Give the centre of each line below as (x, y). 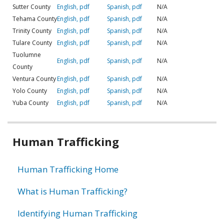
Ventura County (34, 78)
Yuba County (30, 102)
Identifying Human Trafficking (77, 213)
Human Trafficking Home (68, 169)
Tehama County (35, 18)
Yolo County (30, 90)
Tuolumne (27, 54)
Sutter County (31, 6)
